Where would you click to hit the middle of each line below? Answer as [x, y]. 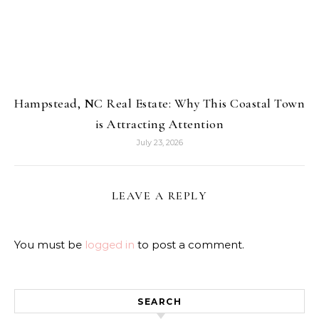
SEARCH [159, 301]
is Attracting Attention [159, 124]
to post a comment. [189, 244]
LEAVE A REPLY [159, 195]
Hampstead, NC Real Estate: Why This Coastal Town [159, 103]
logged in [110, 244]
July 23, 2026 [159, 142]
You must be [49, 244]
